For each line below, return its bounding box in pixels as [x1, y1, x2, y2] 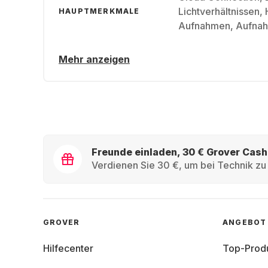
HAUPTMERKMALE [59, 7, 140, 16]
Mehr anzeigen [59, 53, 130, 65]
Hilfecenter [43, 242, 93, 254]
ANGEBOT [223, 218, 267, 227]
